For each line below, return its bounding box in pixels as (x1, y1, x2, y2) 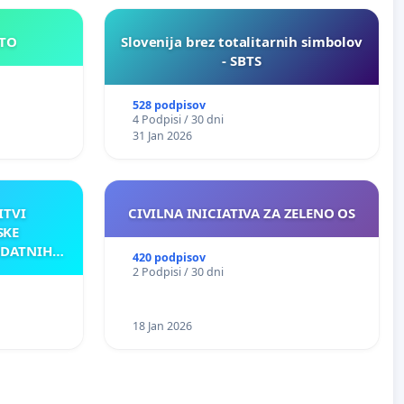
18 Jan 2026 (132, 317, 192, 334)
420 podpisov (132, 249, 206, 265)
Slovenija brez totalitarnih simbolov (121, 32, 363, 50)
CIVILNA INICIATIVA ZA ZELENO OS (127, 203, 356, 222)
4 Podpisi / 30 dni (132, 111, 224, 127)
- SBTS (222, 50, 262, 69)
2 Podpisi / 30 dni (132, 263, 224, 280)
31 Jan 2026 (132, 127, 192, 143)
